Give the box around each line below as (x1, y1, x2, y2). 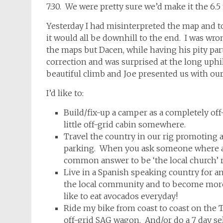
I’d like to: (46, 88, 84, 98)
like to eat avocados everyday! (64, 191, 178, 201)
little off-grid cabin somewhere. (64, 119, 186, 129)
